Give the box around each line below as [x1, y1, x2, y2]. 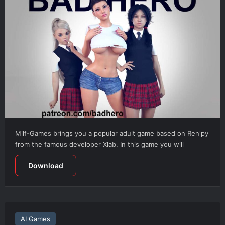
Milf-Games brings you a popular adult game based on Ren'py [15, 129, 208, 137]
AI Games [20, 214, 50, 223]
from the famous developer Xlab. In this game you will [15, 140, 184, 148]
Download [28, 161, 63, 170]
